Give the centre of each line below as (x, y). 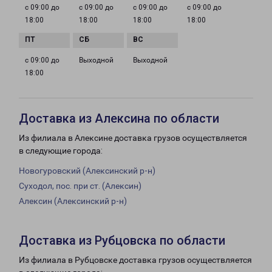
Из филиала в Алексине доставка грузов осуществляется (133, 138)
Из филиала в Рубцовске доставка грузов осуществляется (135, 260)
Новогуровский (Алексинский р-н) (87, 171)
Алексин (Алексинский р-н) (73, 201)
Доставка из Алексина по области (119, 119)
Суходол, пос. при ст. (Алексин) (80, 186)
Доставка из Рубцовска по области (122, 241)
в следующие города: (61, 151)
